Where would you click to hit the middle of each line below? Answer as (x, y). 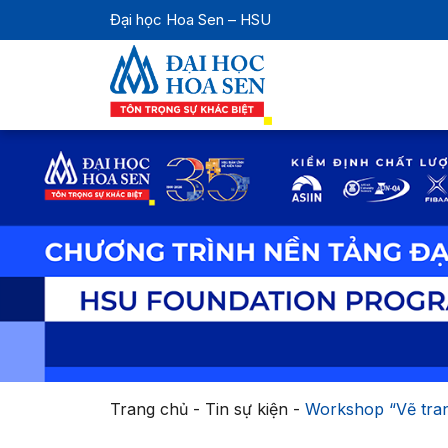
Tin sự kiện (246, 409)
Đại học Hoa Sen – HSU (190, 19)
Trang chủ (148, 409)
